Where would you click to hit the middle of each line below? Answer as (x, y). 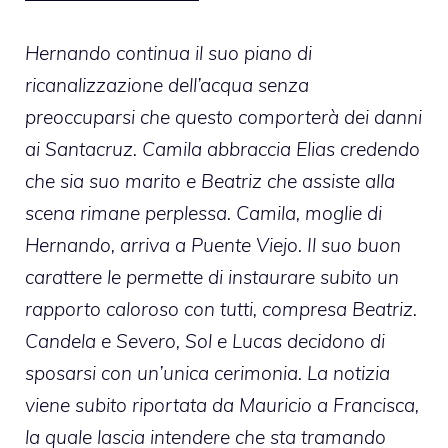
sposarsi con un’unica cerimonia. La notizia (207, 372)
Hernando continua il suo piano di (168, 52)
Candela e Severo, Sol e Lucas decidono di (205, 340)
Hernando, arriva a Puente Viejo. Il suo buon (213, 244)
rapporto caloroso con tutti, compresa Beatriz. (221, 308)
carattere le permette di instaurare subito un (212, 276)
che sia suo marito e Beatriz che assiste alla (210, 180)
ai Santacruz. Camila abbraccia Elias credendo (222, 148)
